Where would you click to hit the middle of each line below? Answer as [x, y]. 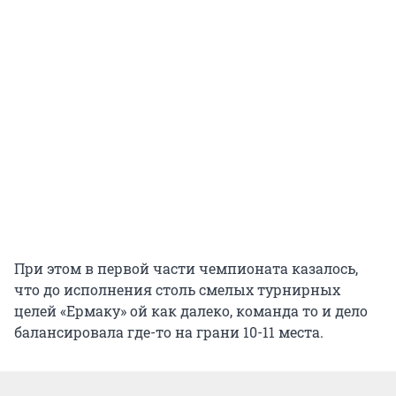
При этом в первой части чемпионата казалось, [186, 269]
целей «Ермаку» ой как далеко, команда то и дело [191, 311]
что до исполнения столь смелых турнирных [177, 290]
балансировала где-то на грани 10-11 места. [169, 332]
